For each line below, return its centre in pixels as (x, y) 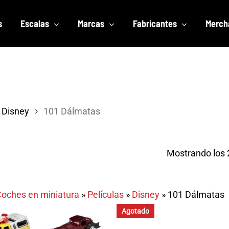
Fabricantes (155, 24)
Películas (106, 194)
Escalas (35, 24)
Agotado (136, 211)
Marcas (91, 24)
